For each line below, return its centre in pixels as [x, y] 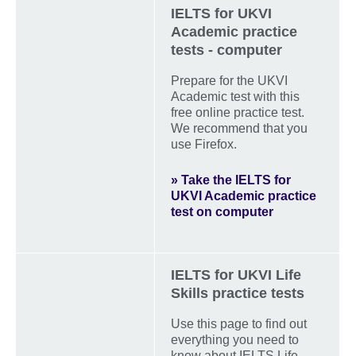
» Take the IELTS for [231, 180]
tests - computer [226, 50]
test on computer [222, 211]
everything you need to [235, 339]
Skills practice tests [238, 293]
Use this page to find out [239, 323]
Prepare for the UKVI [229, 80]
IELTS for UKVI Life [236, 275]
